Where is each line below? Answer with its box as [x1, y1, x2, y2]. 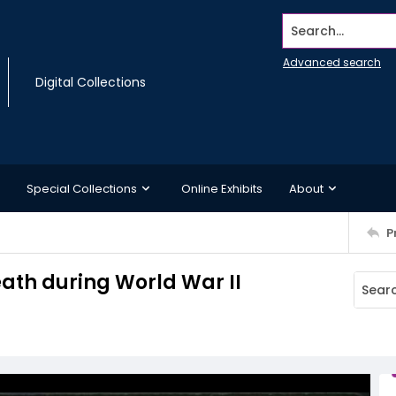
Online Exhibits [181, 179, 263, 197]
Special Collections [27, 179, 137, 197]
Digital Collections [35, 73, 146, 91]
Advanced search [283, 55, 381, 70]
